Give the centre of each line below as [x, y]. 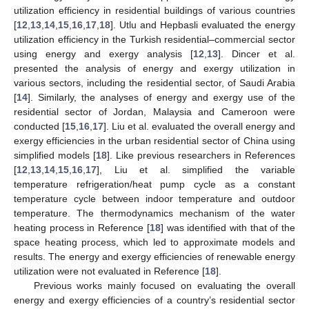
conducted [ [39, 126]
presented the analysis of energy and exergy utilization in [154, 68]
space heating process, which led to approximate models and [154, 242]
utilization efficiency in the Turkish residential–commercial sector [154, 39]
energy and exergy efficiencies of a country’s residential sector [154, 300]
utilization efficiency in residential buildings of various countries [154, 10]
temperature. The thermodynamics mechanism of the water [154, 213]
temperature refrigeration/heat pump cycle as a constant [154, 184]
